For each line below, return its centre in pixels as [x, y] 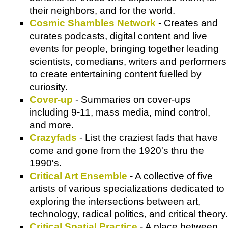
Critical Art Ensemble [78, 176]
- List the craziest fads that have [147, 137]
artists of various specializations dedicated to [127, 188]
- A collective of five [170, 176]
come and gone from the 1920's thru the [117, 150]
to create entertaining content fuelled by [116, 74]
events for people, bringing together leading [124, 48]
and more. [52, 125]
